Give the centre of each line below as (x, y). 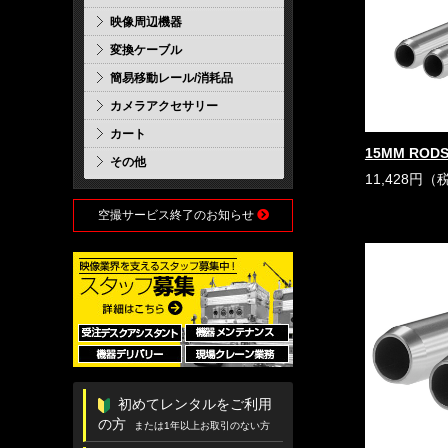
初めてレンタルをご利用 (195, 404)
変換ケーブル (146, 50)
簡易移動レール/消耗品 (171, 78)
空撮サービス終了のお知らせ (177, 215)
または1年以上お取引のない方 (202, 425)
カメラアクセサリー (164, 106)
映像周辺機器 (146, 22)
